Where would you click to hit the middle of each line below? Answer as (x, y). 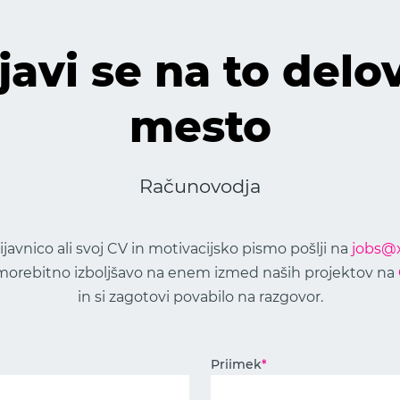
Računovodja (200, 186)
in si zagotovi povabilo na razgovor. (200, 297)
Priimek (236, 364)
